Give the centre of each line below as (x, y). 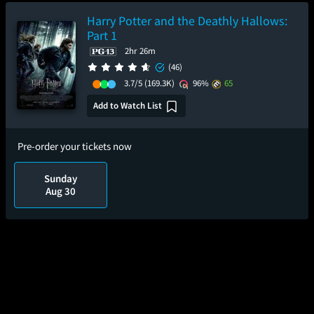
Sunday (61, 178)
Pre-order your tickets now (75, 146)
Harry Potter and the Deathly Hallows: (187, 21)
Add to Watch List (128, 105)
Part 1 (102, 35)
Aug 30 (61, 191)
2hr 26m (140, 51)
